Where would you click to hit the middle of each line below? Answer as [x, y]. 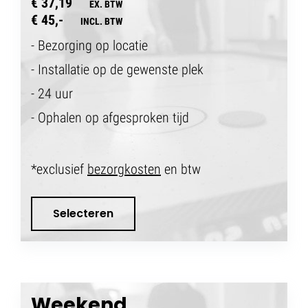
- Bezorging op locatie [89, 45]
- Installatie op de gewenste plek [117, 69]
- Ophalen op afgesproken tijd [110, 117]
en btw [181, 169]
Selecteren [83, 214]
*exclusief [59, 169]
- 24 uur [54, 93]
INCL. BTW [101, 21]
